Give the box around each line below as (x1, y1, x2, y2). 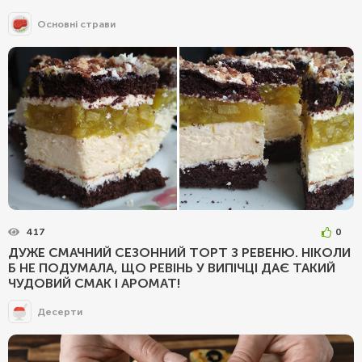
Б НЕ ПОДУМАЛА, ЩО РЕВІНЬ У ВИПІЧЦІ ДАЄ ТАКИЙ (8, 260, 335, 276)
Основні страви (37, 18, 116, 30)
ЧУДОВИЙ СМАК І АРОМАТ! (8, 276, 180, 292)
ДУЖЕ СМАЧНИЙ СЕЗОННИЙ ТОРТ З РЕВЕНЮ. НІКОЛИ (8, 245, 351, 261)
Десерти (37, 305, 82, 318)
